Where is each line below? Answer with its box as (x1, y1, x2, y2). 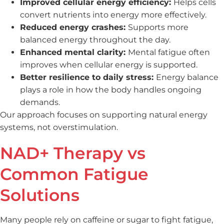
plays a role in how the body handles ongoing (20, 84, 201, 94)
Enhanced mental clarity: (20, 47, 128, 57)
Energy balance (156, 72, 218, 82)
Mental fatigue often (128, 47, 210, 57)
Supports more (128, 22, 188, 32)
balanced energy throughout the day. (20, 34, 170, 44)
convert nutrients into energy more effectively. (20, 9, 206, 19)
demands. (20, 97, 60, 107)
